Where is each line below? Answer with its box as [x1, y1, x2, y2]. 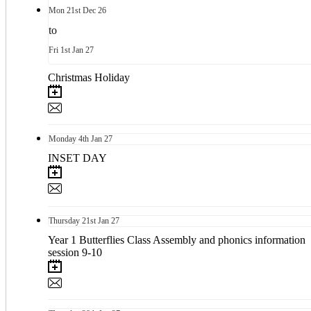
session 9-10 [48, 246, 102, 258]
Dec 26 [81, 5, 106, 15]
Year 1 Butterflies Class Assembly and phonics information [48, 233, 305, 246]
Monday [49, 133, 76, 144]
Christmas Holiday [48, 71, 130, 83]
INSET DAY [48, 151, 107, 164]
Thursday [49, 215, 80, 226]
